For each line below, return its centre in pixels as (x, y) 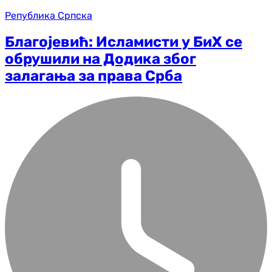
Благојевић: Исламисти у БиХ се (124, 42)
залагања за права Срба (93, 76)
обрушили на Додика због (100, 59)
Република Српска (49, 15)
